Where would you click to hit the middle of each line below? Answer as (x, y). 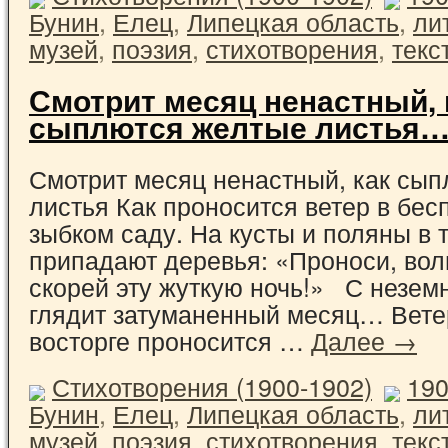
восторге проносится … (170, 339)
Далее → (364, 339)
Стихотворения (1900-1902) (212, 385)
